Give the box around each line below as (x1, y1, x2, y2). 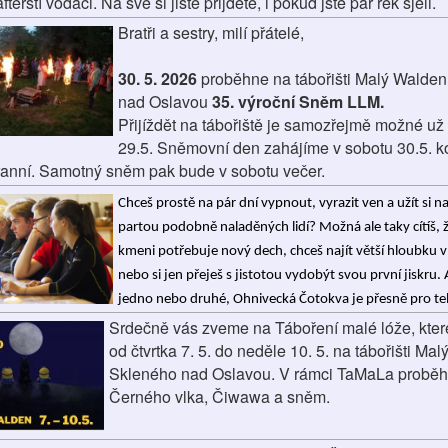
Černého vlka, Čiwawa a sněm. (108, 385, 330, 408)
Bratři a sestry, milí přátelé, (117, 21, 304, 44)
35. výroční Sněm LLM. (211, 90, 384, 113)
